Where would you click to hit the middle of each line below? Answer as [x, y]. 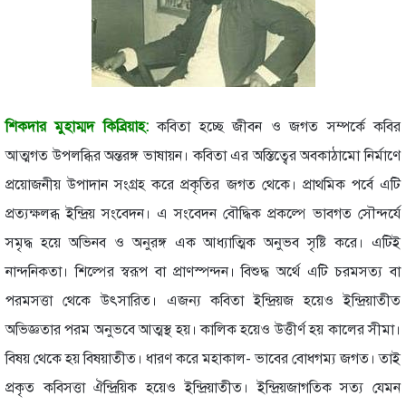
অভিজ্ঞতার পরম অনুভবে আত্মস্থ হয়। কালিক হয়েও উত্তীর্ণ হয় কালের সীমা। [203, 329]
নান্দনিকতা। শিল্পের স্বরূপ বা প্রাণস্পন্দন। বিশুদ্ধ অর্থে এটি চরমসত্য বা [203, 271]
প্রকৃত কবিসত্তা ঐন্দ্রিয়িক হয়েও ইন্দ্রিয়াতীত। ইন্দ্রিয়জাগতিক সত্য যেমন [203, 387]
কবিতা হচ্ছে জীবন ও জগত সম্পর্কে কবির [275, 126]
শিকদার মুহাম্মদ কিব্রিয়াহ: [77, 126]
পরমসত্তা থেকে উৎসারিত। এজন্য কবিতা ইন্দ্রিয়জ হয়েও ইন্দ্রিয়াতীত [203, 300]
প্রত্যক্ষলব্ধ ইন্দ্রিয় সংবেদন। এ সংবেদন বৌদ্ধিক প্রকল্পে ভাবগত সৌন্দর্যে [203, 213]
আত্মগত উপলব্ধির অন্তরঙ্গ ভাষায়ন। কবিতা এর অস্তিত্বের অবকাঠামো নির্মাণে [203, 155]
